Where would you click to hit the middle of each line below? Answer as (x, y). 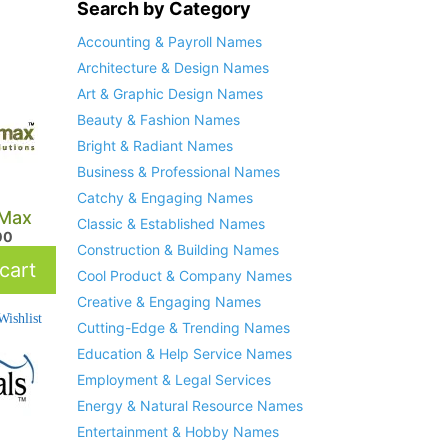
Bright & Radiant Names (154, 146)
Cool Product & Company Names (184, 276)
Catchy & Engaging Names (164, 198)
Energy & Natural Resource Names (189, 406)
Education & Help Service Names (184, 354)
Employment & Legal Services (173, 380)
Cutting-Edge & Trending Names (183, 328)
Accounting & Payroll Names (169, 42)
